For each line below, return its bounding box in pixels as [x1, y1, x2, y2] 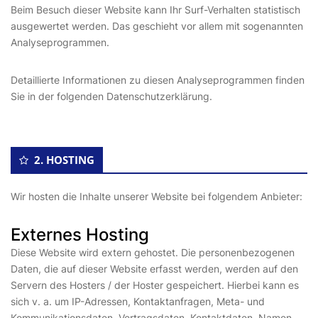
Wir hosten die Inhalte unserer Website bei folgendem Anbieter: [11, 190, 302, 202]
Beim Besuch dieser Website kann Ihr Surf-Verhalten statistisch [11, 4, 300, 16]
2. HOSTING [34, 153, 94, 167]
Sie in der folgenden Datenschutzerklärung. [11, 90, 212, 102]
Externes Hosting [11, 224, 149, 245]
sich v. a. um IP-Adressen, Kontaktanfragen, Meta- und [11, 295, 265, 307]
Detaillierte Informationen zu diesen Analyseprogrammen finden [11, 74, 305, 86]
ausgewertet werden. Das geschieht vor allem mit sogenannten [11, 20, 303, 32]
